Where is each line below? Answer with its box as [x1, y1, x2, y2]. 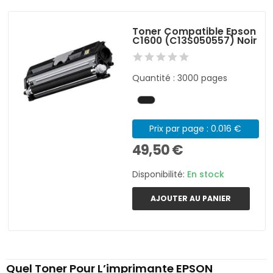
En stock [187, 168, 225, 180]
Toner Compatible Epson [132, 24, 257, 39]
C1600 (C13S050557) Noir [132, 34, 258, 48]
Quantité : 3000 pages [132, 72, 228, 85]
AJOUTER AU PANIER [151, 193, 232, 204]
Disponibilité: [132, 168, 188, 180]
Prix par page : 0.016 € [149, 122, 242, 135]
